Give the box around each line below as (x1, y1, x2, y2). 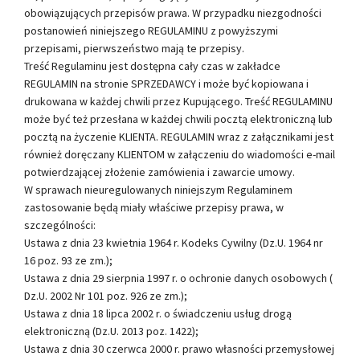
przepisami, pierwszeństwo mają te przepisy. (24, 40, 244, 55)
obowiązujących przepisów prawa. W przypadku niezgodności (24, 5, 321, 20)
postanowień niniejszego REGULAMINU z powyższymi (24, 22, 278, 38)
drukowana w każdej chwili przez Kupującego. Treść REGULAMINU (24, 93, 333, 108)
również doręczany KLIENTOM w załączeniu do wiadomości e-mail (24, 146, 335, 162)
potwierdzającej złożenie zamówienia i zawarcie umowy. (24, 164, 295, 179)
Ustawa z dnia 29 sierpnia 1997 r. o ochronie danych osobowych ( (24, 270, 333, 285)
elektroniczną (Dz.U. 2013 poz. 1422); (24, 323, 198, 338)
